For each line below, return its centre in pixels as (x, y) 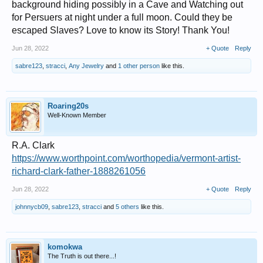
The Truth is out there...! (82, 256)
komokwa (65, 247)
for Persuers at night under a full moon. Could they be (122, 17)
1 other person (139, 66)
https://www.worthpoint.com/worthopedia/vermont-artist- (126, 158)
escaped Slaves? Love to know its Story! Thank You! (121, 30)
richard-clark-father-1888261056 (79, 171)
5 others (127, 207)
